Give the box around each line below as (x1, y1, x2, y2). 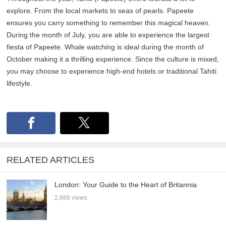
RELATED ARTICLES (7, 155, 95, 165)
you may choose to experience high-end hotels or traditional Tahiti (7, 67, 217, 75)
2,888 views (54, 194, 88, 201)
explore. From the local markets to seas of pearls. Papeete (7, 6, 194, 15)
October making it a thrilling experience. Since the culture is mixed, (7, 54, 219, 63)
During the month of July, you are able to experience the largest (7, 30, 210, 39)
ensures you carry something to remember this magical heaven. (7, 18, 211, 27)
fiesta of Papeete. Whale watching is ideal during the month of (7, 42, 204, 51)
